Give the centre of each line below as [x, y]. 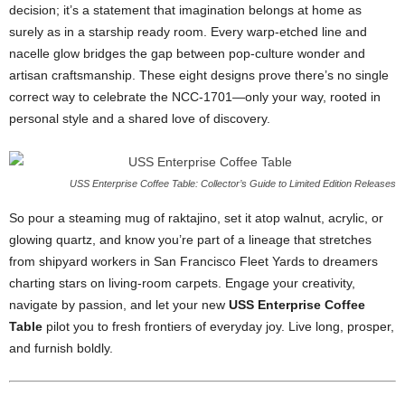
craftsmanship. [95, 75]
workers [116, 261]
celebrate [122, 97]
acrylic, [350, 218]
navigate [35, 305]
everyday [238, 326]
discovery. [242, 118]
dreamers [350, 261]
